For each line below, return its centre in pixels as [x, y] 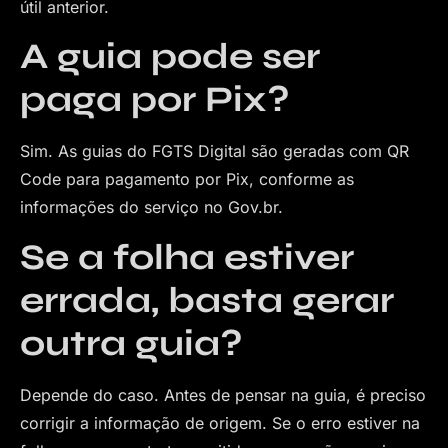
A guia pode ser [170, 57]
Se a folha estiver [187, 257]
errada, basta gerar [207, 300]
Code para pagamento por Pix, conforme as [187, 179]
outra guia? [131, 343]
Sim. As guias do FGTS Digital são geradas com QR [214, 151]
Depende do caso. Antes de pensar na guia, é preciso [223, 394]
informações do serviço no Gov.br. [151, 207]
